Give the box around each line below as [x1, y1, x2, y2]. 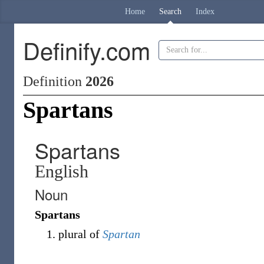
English [35, 161, 88, 181]
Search [159, 7, 181, 16]
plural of [58, 227, 103, 240]
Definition [23, 74, 85, 89]
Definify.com [23, 33, 150, 67]
